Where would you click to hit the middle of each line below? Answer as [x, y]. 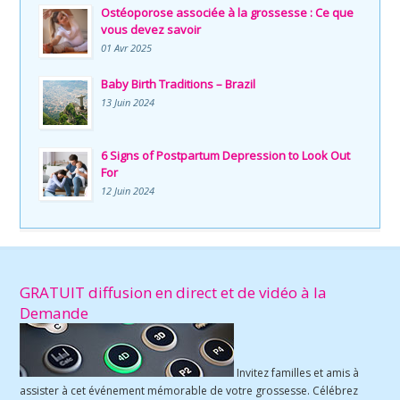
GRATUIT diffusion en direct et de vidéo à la [174, 292]
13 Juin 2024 [128, 102]
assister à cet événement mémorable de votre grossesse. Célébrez [189, 390]
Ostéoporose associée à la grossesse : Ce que [228, 12]
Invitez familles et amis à [297, 372]
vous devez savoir [151, 29]
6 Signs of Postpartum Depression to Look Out [226, 155]
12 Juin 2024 [128, 190]
